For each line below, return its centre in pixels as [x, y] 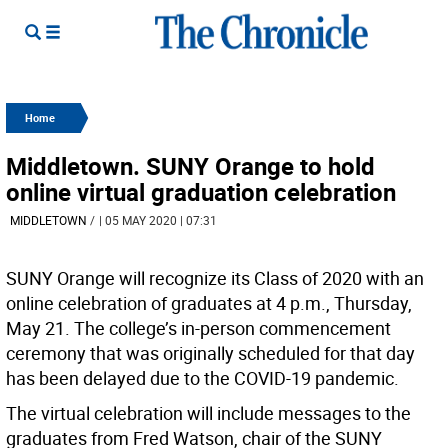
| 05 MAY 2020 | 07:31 [158, 220]
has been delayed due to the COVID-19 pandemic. [202, 378]
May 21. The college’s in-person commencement [198, 328]
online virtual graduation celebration [201, 192]
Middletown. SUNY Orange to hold [190, 166]
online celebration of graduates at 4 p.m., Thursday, [209, 303]
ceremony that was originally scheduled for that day [210, 353]
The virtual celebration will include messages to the [208, 413]
